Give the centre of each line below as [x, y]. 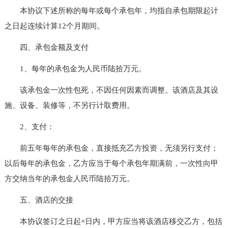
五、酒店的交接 [39, 200]
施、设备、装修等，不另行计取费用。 [69, 105]
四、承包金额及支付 [46, 47]
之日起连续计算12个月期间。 [54, 26]
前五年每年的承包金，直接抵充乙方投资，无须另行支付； [111, 148]
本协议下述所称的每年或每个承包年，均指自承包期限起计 [111, 10]
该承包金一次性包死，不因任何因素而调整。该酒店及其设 [111, 90]
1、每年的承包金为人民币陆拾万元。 [75, 68]
